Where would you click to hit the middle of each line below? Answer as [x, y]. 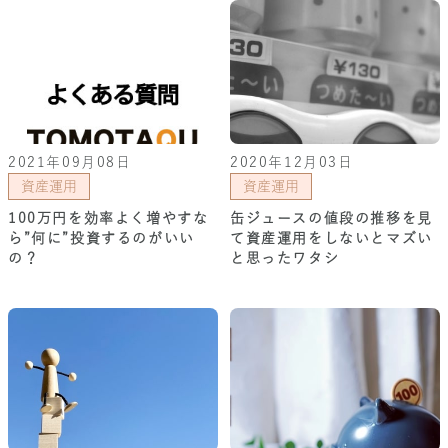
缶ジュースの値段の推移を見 [331, 217]
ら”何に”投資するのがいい [101, 237]
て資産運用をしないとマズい [331, 237]
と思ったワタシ [285, 257]
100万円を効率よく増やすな [108, 217]
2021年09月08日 [70, 161]
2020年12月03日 [292, 161]
